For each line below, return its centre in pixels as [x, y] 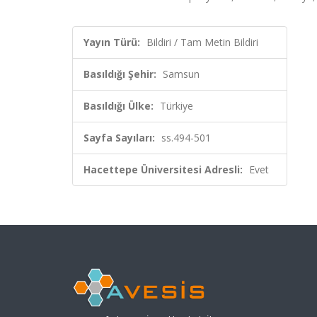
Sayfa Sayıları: [119, 138]
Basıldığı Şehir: [120, 74]
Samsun [181, 74]
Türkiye [177, 106]
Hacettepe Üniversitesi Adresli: [163, 169]
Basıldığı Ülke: [119, 106]
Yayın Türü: [112, 42]
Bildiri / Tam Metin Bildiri [202, 42]
